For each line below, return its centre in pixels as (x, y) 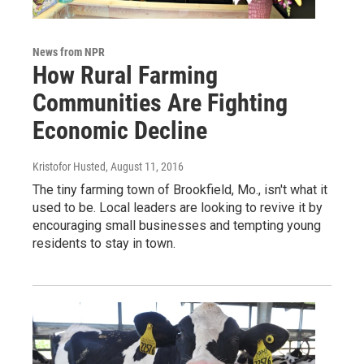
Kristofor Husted (69, 167)
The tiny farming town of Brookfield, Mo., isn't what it (180, 190)
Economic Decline (120, 131)
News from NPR (69, 52)
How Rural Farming (125, 76)
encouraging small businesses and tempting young (177, 226)
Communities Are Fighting (160, 103)
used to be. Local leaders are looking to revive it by (178, 208)
